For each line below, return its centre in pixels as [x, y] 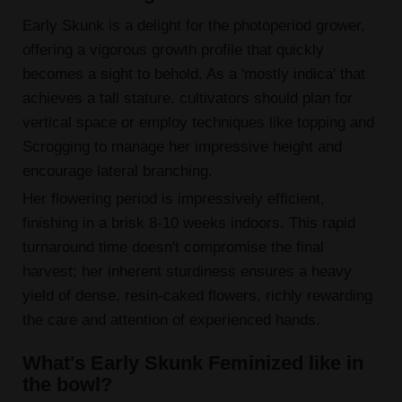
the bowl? [67, 384]
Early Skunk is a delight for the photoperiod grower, [193, 26]
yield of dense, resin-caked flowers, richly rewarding [197, 296]
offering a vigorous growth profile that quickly [173, 50]
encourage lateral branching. [117, 171]
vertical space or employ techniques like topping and [198, 122]
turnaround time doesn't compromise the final [173, 247]
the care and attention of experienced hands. [171, 320]
